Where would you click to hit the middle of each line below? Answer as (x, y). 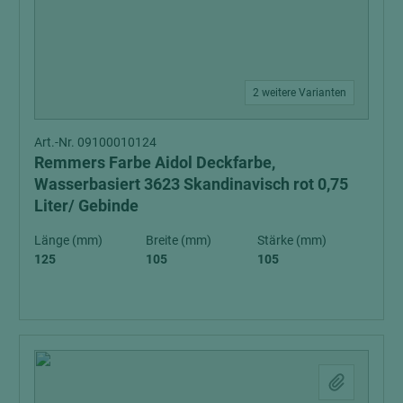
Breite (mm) (179, 240)
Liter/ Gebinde (86, 205)
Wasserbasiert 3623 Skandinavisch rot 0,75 (191, 184)
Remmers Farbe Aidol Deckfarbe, (155, 162)
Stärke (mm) (292, 240)
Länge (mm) (68, 240)
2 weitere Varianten (300, 92)
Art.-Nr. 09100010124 (95, 142)
